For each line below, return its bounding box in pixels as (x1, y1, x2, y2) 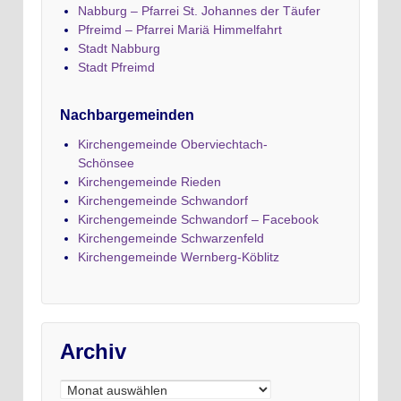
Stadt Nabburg (78, 41, 160, 56)
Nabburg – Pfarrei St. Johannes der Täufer (78, 4, 320, 19)
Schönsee (78, 156, 134, 171)
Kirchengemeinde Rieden (78, 175, 221, 190)
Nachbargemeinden (60, 107, 194, 124)
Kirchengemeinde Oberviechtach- (78, 137, 268, 152)
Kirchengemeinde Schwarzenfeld (78, 231, 264, 246)
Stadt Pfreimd (78, 60, 155, 75)
